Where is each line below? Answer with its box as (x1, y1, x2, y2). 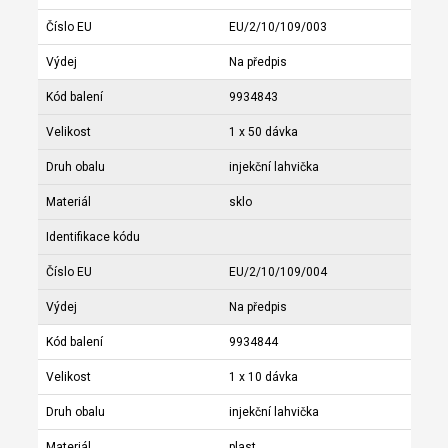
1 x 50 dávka (228, 124, 298, 139)
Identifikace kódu (45, 229, 140, 244)
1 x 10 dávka (228, 369, 298, 384)
